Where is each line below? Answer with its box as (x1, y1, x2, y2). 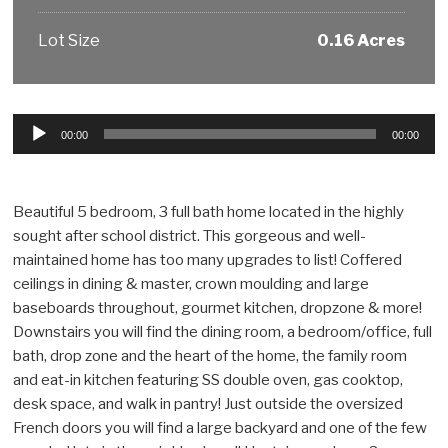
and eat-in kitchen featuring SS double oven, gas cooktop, (13, 371, 404, 390)
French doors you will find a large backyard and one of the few (13, 419, 428, 438)
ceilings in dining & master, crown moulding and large (13, 275, 370, 294)
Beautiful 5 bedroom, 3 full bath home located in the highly (13, 203, 405, 222)
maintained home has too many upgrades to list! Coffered (13, 251, 403, 270)
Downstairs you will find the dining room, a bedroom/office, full (13, 323, 433, 342)
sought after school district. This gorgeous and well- (13, 227, 367, 246)
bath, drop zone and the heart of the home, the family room (13, 347, 408, 366)
